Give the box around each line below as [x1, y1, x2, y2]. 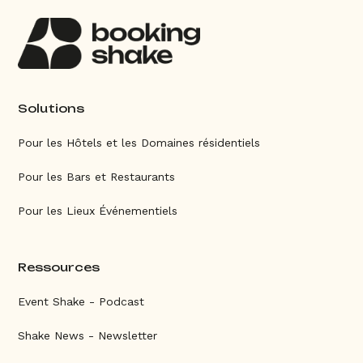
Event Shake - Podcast [18, 295, 145, 309]
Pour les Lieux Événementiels [18, 204, 178, 218]
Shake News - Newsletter [18, 329, 158, 343]
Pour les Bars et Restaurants [18, 170, 176, 184]
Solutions [18, 101, 85, 116]
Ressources [18, 260, 100, 275]
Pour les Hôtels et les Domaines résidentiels [18, 136, 261, 150]
